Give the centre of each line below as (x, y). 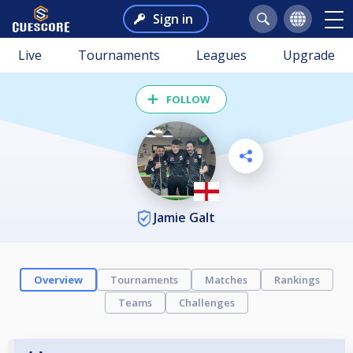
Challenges (207, 303)
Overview (58, 280)
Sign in (173, 19)
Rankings (297, 280)
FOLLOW (188, 99)
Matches (226, 280)
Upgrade (309, 55)
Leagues (221, 55)
